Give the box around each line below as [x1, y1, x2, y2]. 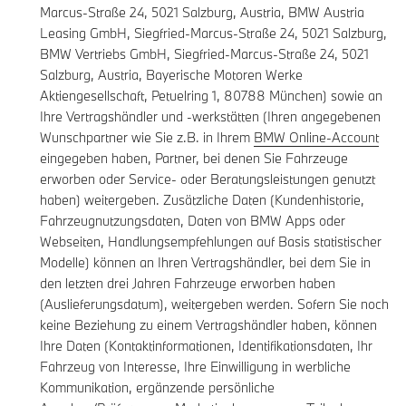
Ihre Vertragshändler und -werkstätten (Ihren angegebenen [40, 108, 381, 126]
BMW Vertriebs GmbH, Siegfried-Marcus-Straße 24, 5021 [40, 45, 369, 63]
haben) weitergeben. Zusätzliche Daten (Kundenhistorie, [40, 191, 364, 209]
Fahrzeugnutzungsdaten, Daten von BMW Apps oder [40, 212, 345, 230]
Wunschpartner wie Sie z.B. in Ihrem [40, 129, 254, 147]
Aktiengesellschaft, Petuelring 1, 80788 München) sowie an [40, 87, 382, 105]
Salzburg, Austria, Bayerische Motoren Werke [40, 66, 303, 84]
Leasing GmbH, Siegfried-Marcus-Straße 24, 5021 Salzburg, [40, 24, 387, 43]
